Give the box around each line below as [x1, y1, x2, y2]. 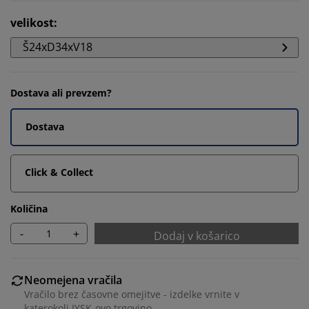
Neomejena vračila [24, 272, 122, 288]
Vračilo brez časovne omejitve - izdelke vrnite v [24, 288, 239, 301]
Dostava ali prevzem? [10, 86, 112, 99]
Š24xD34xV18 [23, 39, 92, 54]
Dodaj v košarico [153, 228, 240, 243]
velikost [10, 15, 54, 30]
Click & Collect [25, 166, 93, 179]
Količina [10, 202, 48, 215]
